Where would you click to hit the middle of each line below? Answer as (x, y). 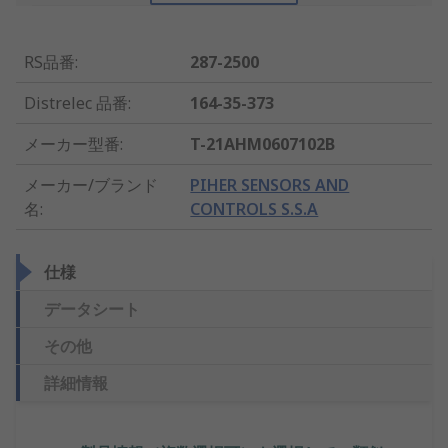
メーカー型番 (72, 144)
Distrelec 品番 (76, 103)
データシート (92, 309)
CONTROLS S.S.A (254, 209)
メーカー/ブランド (91, 185)
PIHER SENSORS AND (270, 185)
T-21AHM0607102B (263, 144)
